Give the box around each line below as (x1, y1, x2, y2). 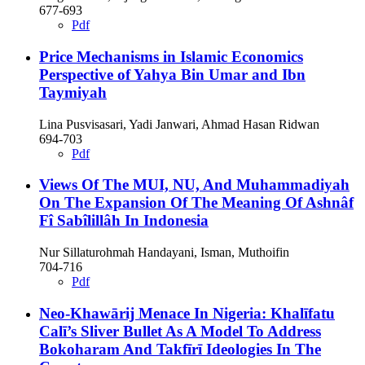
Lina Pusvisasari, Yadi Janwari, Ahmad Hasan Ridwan (39, 117, 319, 131)
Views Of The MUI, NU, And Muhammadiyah (39, 176, 350, 194)
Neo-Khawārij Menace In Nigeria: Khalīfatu (39, 304, 335, 322)
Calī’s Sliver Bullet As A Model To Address (39, 322, 321, 340)
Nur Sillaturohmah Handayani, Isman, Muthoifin (39, 245, 289, 260)
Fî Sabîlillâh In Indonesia (39, 212, 209, 230)
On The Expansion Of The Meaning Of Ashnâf (39, 194, 354, 212)
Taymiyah (39, 84, 107, 101)
